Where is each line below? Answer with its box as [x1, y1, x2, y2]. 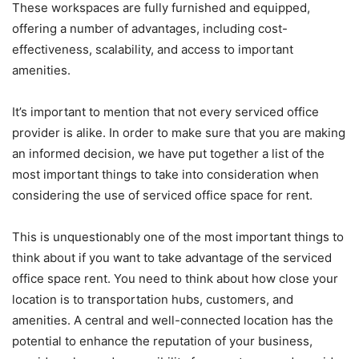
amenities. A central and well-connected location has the [12, 313, 333, 329]
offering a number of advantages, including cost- [12, 21, 288, 37]
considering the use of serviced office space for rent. [12, 188, 313, 204]
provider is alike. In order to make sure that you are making [12, 125, 345, 141]
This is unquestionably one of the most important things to [12, 229, 344, 245]
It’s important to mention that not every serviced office [12, 104, 319, 120]
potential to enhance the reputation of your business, [12, 333, 313, 349]
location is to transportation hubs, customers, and [12, 292, 293, 308]
